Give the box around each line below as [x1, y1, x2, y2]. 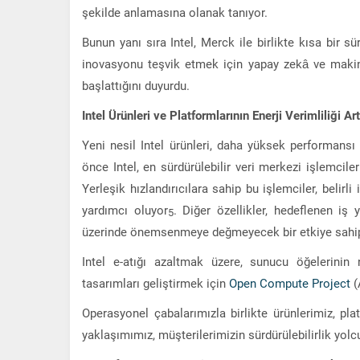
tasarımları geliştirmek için [82, 274, 229, 291]
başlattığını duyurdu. [82, 76, 190, 93]
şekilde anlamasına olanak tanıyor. [82, 3, 268, 20]
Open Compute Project [229, 274, 350, 291]
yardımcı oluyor [82, 201, 168, 218]
